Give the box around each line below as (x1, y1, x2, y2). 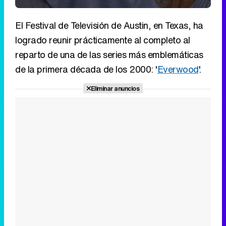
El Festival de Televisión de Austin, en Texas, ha (15, 19, 203, 32)
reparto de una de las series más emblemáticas (15, 48, 203, 62)
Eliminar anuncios (90, 84, 140, 93)
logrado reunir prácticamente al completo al (15, 33, 190, 47)
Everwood (157, 63, 199, 76)
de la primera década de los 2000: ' (15, 63, 157, 76)
